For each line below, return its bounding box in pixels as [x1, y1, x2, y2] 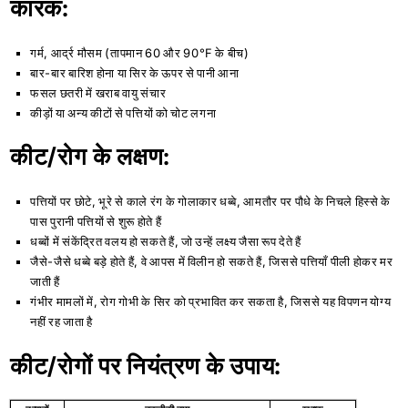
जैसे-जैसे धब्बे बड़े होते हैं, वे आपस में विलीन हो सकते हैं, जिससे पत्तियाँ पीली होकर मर [30, 254, 393, 270]
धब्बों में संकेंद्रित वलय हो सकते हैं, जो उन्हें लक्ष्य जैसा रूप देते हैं [30, 234, 302, 250]
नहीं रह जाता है [30, 314, 93, 330]
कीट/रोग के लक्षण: [10, 142, 170, 171]
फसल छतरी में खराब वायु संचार [30, 85, 167, 100]
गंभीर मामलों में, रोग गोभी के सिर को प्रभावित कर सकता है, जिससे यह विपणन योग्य [30, 294, 392, 310]
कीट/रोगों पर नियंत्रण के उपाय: [10, 351, 281, 380]
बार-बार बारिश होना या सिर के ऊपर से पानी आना [30, 65, 240, 80]
